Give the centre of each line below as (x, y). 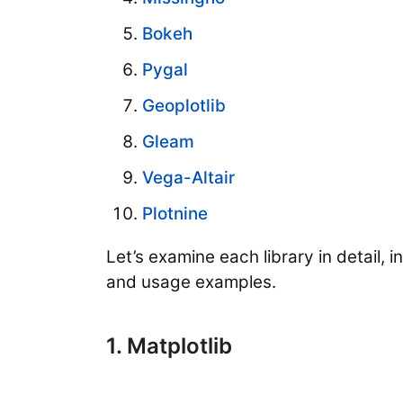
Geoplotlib (184, 106)
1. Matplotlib (169, 346)
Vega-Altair (188, 178)
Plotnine (175, 214)
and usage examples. (191, 282)
